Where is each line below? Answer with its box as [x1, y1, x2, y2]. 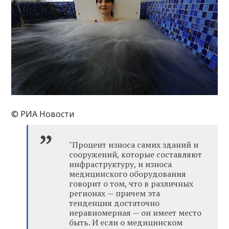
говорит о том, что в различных [69, 178, 194, 190]
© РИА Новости [11, 108, 75, 120]
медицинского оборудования [69, 168, 187, 180]
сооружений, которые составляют [69, 149, 202, 161]
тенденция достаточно [69, 197, 160, 209]
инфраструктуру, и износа [69, 158, 172, 170]
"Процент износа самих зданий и [69, 139, 199, 151]
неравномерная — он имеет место [69, 207, 202, 219]
